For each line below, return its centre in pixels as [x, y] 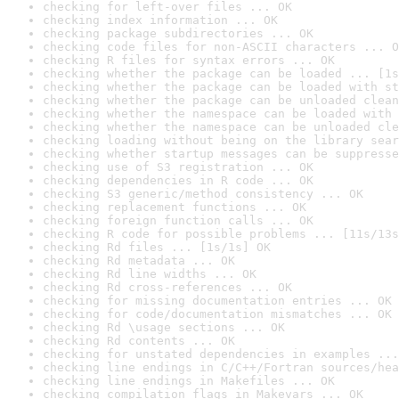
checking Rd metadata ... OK [139, 261]
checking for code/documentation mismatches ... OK [217, 314]
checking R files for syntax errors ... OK [189, 60]
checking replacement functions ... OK [175, 207]
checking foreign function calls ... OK [178, 220]
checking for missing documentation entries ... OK [217, 301]
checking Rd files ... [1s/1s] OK [157, 247]
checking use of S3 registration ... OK [178, 167]
